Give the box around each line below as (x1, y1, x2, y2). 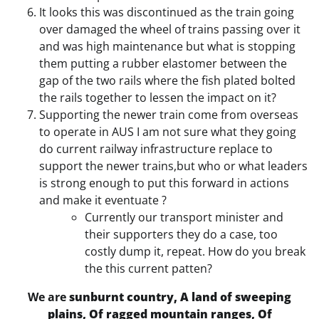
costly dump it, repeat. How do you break (85, 243, 305, 259)
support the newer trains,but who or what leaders (39, 157, 308, 174)
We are (28, 288, 69, 305)
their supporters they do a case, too (85, 226, 278, 242)
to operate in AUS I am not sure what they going (39, 123, 296, 140)
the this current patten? (85, 260, 212, 276)
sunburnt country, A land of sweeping (69, 288, 291, 305)
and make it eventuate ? (39, 192, 167, 208)
